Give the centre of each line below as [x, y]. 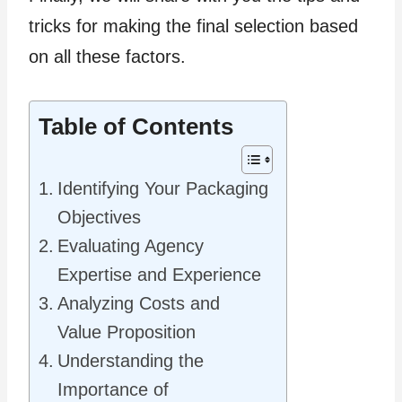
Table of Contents [136, 127]
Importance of [113, 390]
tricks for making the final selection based [193, 26]
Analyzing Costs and [139, 304]
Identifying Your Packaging [163, 189]
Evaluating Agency [131, 246]
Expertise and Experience [159, 275]
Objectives [99, 218]
